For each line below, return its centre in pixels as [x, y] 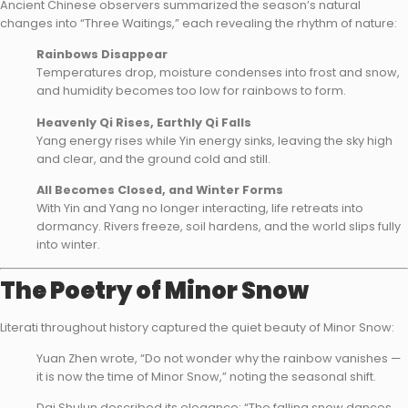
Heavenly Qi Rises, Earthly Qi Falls [144, 122]
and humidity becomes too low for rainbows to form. [191, 91]
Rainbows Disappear [102, 55]
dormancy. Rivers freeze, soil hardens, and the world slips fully [219, 227]
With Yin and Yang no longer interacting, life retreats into [200, 209]
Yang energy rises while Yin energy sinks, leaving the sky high [214, 140]
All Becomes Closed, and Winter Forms [160, 190]
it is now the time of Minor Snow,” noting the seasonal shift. [206, 376]
